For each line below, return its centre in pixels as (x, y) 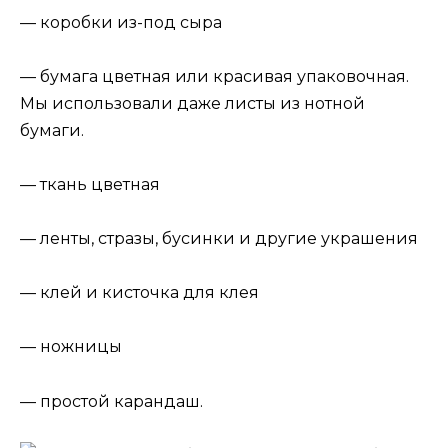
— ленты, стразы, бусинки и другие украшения (219, 239)
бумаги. (52, 130)
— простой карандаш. (111, 401)
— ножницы (71, 347)
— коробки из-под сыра (121, 22)
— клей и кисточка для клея (139, 293)
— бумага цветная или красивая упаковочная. (214, 76)
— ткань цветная (90, 184)
